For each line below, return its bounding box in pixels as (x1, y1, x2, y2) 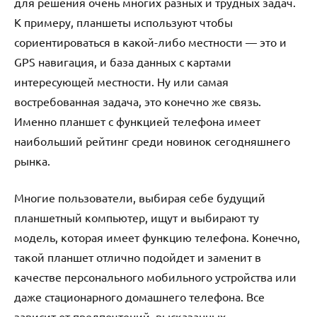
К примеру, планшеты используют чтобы (14, 14, 233, 29)
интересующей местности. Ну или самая (14, 74, 229, 88)
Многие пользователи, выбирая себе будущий (14, 190, 265, 204)
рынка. (14, 153, 50, 168)
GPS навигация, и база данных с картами (14, 54, 231, 69)
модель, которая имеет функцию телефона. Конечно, (14, 229, 300, 244)
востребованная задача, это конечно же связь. (14, 93, 261, 108)
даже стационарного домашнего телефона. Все (14, 289, 265, 304)
